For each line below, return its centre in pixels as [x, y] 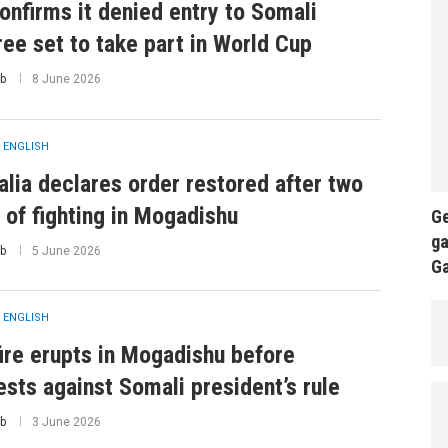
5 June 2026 [66, 250]
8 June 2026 [66, 79]
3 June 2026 [66, 422]
